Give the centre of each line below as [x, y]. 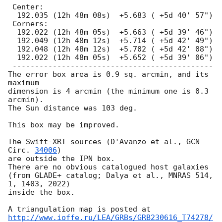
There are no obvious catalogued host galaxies [108, 167]
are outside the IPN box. [61, 159]
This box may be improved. [64, 125]
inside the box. [41, 193]
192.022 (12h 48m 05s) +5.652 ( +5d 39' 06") [12, 58]
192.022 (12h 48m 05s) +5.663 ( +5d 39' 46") [12, 32]
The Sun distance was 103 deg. [73, 108]
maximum [24, 83]
